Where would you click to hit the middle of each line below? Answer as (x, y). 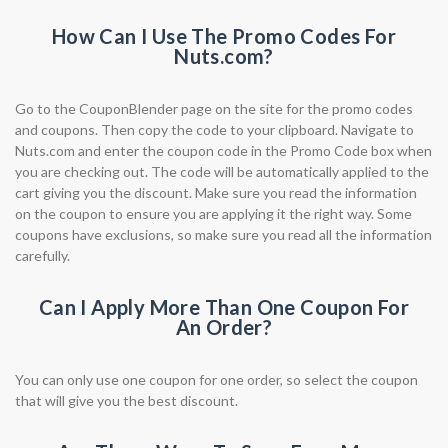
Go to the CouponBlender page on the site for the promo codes (214, 108)
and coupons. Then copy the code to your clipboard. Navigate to (214, 129)
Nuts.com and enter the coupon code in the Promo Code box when (223, 150)
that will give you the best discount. (126, 400)
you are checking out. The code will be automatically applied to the (222, 171)
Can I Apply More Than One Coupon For (224, 307)
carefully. (42, 255)
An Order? (224, 327)
